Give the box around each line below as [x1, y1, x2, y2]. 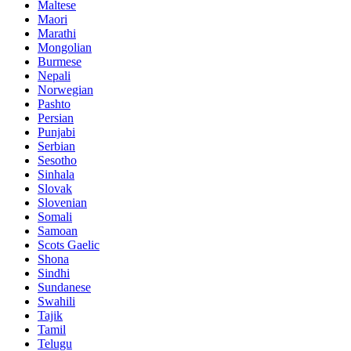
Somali [38, 209, 72, 223]
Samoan [38, 223, 78, 237]
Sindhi [38, 266, 70, 280]
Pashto [38, 96, 71, 110]
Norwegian [38, 82, 93, 96]
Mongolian [38, 40, 92, 54]
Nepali [38, 68, 71, 82]
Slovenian [38, 195, 87, 209]
